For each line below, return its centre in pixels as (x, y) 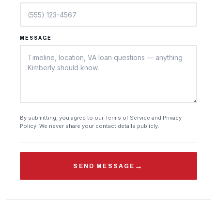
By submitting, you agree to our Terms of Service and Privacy (101, 118)
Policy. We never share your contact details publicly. (90, 126)
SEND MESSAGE (104, 166)
